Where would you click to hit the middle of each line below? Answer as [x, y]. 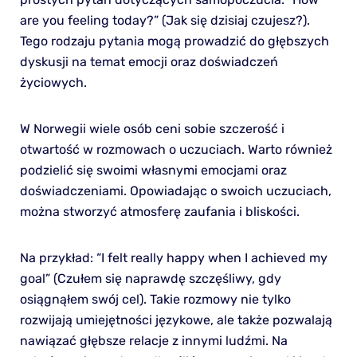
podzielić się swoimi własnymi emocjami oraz [153, 170]
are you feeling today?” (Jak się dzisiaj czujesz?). [165, 20]
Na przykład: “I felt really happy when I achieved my [173, 257]
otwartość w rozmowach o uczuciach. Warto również [176, 149]
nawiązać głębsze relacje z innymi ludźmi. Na [153, 340]
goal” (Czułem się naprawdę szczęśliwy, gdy [150, 278]
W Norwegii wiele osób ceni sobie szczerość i [152, 128]
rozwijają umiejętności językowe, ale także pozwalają [176, 320]
